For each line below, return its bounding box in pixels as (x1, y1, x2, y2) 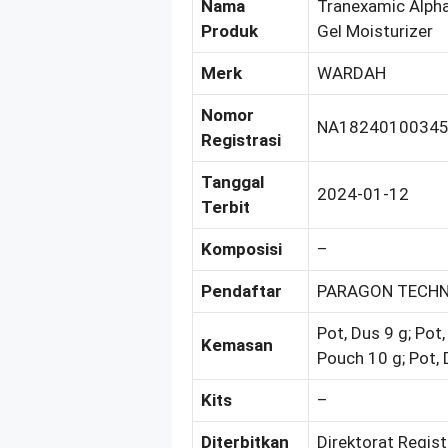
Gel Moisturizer (317, 20, 433, 41)
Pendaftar (201, 280, 282, 301)
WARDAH (317, 62, 386, 83)
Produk (201, 20, 258, 41)
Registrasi (201, 129, 281, 150)
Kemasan (201, 334, 273, 355)
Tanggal (201, 171, 264, 192)
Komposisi (201, 238, 282, 259)
